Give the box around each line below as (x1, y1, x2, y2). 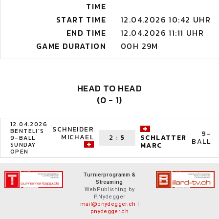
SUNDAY (10, 140, 36, 149)
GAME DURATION (36, 40, 106, 52)
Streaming (96, 179, 123, 185)
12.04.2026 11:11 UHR (121, 27, 204, 39)
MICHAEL (61, 132, 94, 142)
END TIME (66, 27, 106, 39)
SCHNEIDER (52, 124, 94, 134)
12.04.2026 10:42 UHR (121, 14, 211, 25)
